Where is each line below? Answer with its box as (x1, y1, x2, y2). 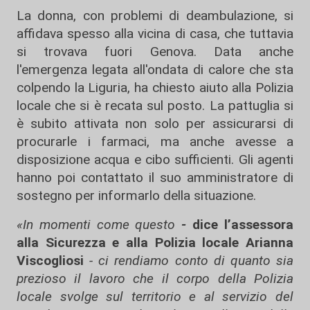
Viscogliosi (17, 253, 90, 269)
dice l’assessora (192, 217, 294, 233)
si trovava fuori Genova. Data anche (17, 44, 293, 60)
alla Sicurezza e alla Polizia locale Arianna (17, 235, 293, 251)
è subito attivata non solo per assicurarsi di (17, 116, 293, 132)
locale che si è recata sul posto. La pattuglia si (17, 98, 293, 114)
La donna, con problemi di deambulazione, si (17, 8, 293, 24)
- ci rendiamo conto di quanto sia (89, 253, 294, 269)
